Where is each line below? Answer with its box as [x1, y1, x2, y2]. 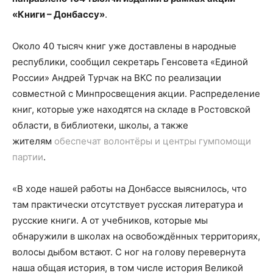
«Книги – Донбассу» [12, 9, 105, 21]
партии [12, 151, 43, 163]
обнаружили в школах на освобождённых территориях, [12, 230, 260, 243]
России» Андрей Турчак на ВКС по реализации [12, 72, 221, 84]
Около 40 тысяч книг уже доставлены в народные [12, 40, 236, 52]
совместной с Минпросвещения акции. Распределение [12, 88, 260, 100]
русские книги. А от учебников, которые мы [12, 214, 208, 227]
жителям [12, 135, 54, 147]
